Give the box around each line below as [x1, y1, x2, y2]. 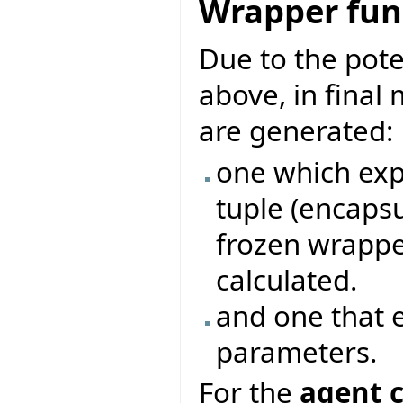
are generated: [199, 111, 393, 149]
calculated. [216, 261, 358, 300]
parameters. [216, 333, 378, 372]
